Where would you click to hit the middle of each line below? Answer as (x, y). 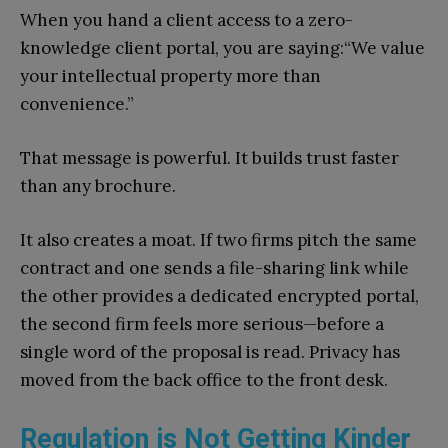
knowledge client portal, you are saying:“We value (222, 48)
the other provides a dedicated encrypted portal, (219, 296)
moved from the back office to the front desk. (204, 380)
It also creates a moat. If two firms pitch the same (218, 240)
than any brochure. (98, 186)
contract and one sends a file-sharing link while (214, 268)
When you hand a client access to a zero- (186, 20)
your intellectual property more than (170, 76)
